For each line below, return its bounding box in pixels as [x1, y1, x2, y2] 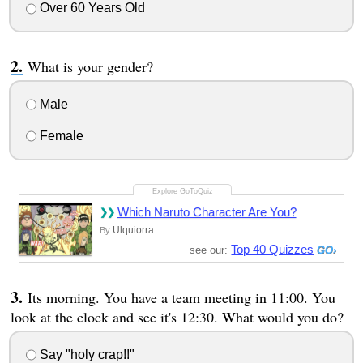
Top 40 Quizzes [231, 241, 314, 256]
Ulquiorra [112, 224, 154, 236]
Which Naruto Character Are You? [117, 204, 297, 219]
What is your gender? [27, 57, 153, 77]
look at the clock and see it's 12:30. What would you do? [10, 306, 344, 327]
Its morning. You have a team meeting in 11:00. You [27, 287, 335, 307]
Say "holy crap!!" [36, 347, 135, 361]
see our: [190, 243, 232, 256]
